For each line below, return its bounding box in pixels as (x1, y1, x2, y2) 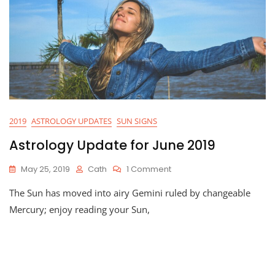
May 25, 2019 (21, 163, 70, 175)
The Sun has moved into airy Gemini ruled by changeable (9, 187, 250, 199)
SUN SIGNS (117, 115, 157, 126)
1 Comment (126, 163, 171, 175)
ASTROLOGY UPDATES (31, 115, 112, 126)
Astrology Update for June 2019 (9, 136, 215, 154)
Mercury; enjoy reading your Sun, (9, 203, 150, 215)
